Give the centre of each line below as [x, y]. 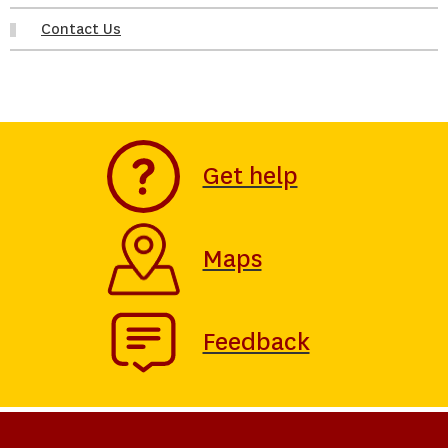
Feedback [256, 342]
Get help [250, 176]
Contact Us [81, 29]
